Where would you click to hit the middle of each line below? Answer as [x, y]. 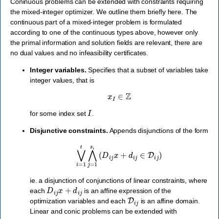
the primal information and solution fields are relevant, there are [106, 43]
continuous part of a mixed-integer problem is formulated [96, 22]
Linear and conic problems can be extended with [103, 211]
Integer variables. [58, 70]
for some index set [59, 114]
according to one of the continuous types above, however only [104, 32]
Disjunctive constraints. [69, 131]
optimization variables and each [79, 201]
